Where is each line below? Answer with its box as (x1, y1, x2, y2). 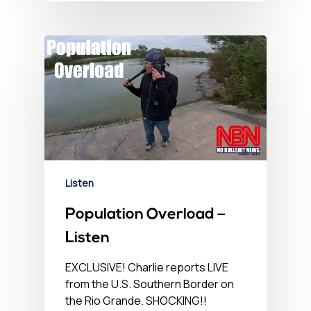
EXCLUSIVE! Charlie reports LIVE (65, 259, 228, 275)
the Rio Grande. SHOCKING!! (65, 292, 207, 308)
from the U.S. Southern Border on (65, 276, 234, 292)
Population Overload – (65, 206, 226, 223)
